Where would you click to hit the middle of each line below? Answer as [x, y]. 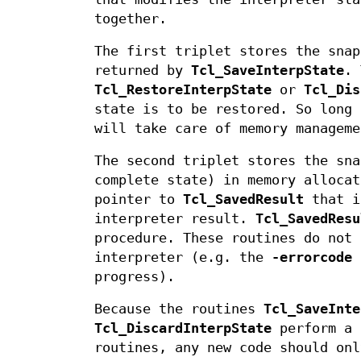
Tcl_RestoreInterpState [183, 90]
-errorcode [312, 258]
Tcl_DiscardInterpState [183, 329]
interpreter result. [175, 219]
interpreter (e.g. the [183, 258]
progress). [135, 277]
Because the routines [179, 309]
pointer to [139, 200]
